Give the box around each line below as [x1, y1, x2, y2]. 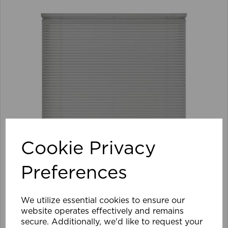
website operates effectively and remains [21, 207, 184, 215]
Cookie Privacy [21, 139, 156, 158]
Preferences [21, 164, 128, 182]
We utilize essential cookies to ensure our [21, 196, 185, 205]
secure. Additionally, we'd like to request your [21, 218, 203, 226]
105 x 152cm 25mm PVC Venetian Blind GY [8, 207, 192, 215]
